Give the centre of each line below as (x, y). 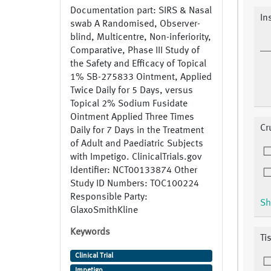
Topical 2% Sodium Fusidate (129, 104)
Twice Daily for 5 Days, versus (132, 91)
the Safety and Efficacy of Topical (138, 64)
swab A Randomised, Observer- (135, 24)
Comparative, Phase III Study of (135, 51)
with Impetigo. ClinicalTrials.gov (136, 158)
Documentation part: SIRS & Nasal (141, 11)
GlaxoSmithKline (104, 211)
